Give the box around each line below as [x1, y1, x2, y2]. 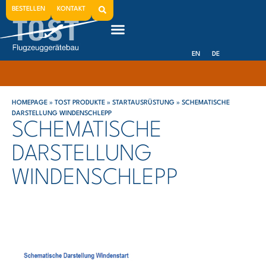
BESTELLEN [12, 6, 45, 12]
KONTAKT [57, 6, 85, 12]
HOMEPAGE [12, 100, 47, 106]
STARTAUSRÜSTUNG [112, 100, 175, 106]
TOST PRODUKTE [55, 100, 105, 106]
